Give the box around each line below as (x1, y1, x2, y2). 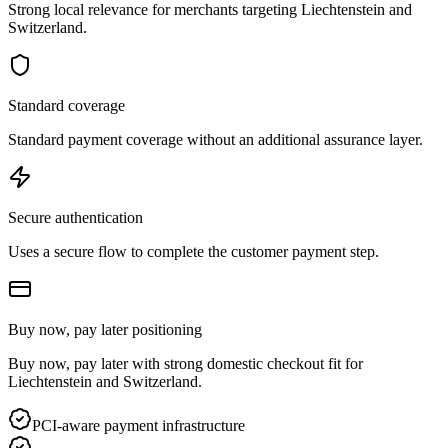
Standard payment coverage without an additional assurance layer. (8, 130, 423, 148)
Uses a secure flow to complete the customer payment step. (8, 242, 379, 260)
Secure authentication (8, 208, 143, 226)
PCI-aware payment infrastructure (32, 416, 245, 434)
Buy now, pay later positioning (8, 320, 202, 338)
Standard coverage (8, 96, 125, 114)
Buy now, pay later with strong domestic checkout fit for (8, 354, 363, 372)
